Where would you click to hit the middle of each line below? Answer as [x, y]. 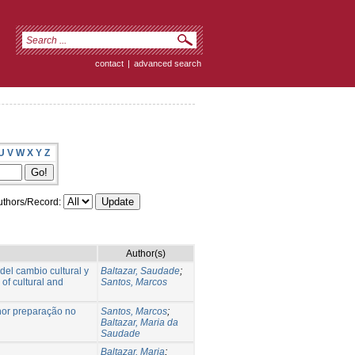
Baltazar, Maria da [139, 322]
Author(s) [146, 253]
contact [109, 63]
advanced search [168, 63]
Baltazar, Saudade [140, 271]
